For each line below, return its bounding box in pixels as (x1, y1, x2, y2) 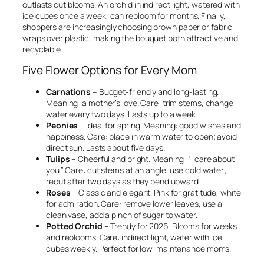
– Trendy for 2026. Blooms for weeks (102, 220, 237, 232)
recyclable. (22, 44, 62, 55)
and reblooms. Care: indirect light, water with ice (46, 231, 222, 243)
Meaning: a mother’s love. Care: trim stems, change (46, 97, 233, 108)
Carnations (46, 85, 91, 97)
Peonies (46, 119, 78, 131)
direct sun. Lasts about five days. (46, 141, 165, 153)
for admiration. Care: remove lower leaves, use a (46, 197, 223, 209)
